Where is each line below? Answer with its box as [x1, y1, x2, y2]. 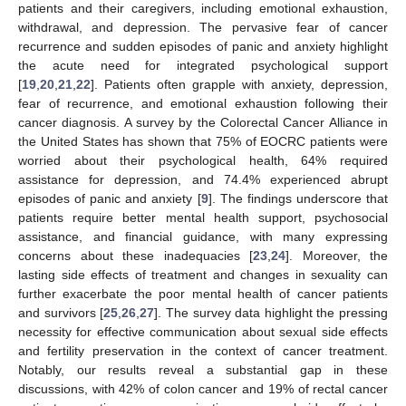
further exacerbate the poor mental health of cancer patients [18, 285, 388, 301]
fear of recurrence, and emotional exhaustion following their [18, 95, 388, 111]
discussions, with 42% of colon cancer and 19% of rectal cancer [18, 381, 388, 396]
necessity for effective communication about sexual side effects [18, 324, 388, 339]
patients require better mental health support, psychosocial [18, 209, 388, 225]
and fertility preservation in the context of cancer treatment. [18, 343, 388, 358]
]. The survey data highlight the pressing [154, 304, 388, 320]
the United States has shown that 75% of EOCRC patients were [18, 133, 388, 149]
